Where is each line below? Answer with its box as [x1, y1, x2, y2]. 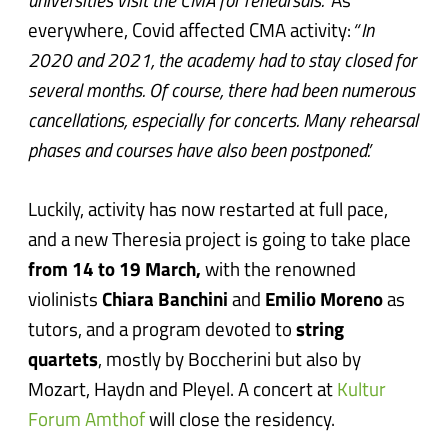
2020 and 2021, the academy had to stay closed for [28, 53, 417, 73]
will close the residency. [145, 411, 336, 431]
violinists [28, 291, 103, 311]
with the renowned [201, 261, 357, 281]
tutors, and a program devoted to [28, 321, 297, 341]
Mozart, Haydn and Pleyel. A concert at [28, 381, 338, 401]
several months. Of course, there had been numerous [28, 83, 416, 103]
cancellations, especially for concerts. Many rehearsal [28, 113, 419, 133]
